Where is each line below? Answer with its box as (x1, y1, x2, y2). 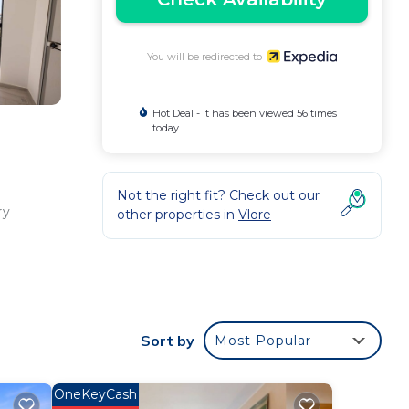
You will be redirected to (146, 49, 267, 63)
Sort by (141, 330, 194, 350)
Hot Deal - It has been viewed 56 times (152, 106, 337, 120)
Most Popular (215, 331, 311, 349)
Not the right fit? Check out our (117, 186, 320, 204)
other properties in (117, 205, 238, 223)
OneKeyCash (53, 385, 137, 403)
